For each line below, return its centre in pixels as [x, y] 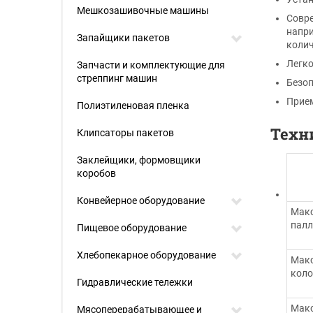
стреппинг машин [117, 78]
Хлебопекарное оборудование [146, 255]
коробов [96, 173]
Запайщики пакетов [123, 38]
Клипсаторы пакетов [125, 133]
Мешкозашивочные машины [143, 10]
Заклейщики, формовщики [139, 160]
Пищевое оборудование [132, 228]
